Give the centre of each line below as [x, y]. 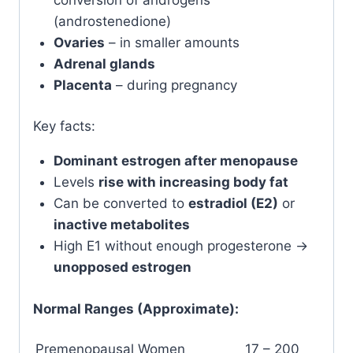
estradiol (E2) [233, 203]
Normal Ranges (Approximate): [136, 308]
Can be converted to [121, 203]
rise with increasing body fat [193, 182]
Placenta [82, 85]
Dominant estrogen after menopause [175, 161]
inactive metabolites [121, 225]
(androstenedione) [112, 21]
